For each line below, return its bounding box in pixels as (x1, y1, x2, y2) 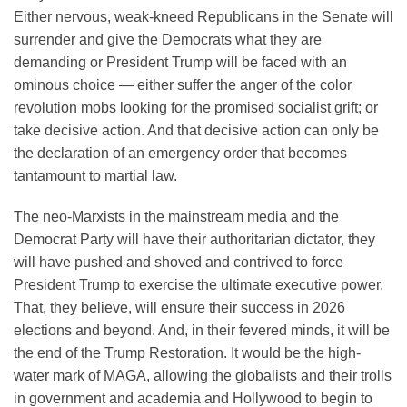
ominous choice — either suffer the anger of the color (14, 76, 352, 93)
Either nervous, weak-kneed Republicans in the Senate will (14, 8, 393, 25)
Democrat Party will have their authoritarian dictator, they (14, 232, 375, 248)
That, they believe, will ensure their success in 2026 (14, 300, 345, 316)
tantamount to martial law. (14, 167, 177, 184)
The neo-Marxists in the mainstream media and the (14, 209, 339, 225)
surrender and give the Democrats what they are (14, 31, 322, 47)
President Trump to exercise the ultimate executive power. (14, 277, 383, 293)
